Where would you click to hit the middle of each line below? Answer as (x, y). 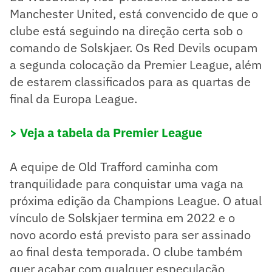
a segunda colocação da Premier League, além (136, 64)
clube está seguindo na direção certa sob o (126, 30)
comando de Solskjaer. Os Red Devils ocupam (134, 47)
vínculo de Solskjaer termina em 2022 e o (122, 217)
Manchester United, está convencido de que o (134, 13)
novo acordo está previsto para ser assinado (130, 234)
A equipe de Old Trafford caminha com (114, 166)
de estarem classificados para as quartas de (130, 81)
